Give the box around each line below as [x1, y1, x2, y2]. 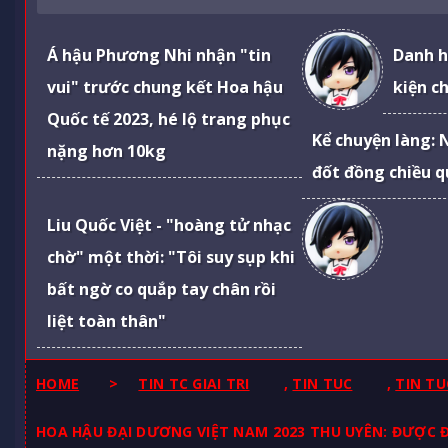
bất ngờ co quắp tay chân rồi [47, 277, 276, 300]
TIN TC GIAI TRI [138, 373, 250, 393]
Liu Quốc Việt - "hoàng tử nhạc [47, 213, 291, 236]
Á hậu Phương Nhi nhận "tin [47, 43, 271, 66]
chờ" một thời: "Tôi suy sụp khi [47, 245, 295, 268]
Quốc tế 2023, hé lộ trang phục [47, 107, 290, 130]
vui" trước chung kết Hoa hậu [47, 75, 283, 98]
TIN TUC [292, 373, 353, 393]
